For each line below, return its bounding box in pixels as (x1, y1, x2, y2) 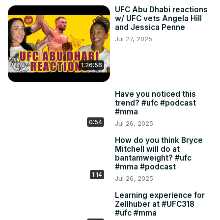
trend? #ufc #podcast (115, 98, 196, 108)
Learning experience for (115, 191, 205, 200)
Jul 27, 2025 (115, 35, 152, 43)
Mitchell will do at (115, 144, 180, 154)
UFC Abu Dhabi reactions (115, 5, 208, 15)
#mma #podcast (115, 162, 176, 172)
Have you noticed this (115, 89, 196, 99)
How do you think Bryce (115, 136, 203, 145)
